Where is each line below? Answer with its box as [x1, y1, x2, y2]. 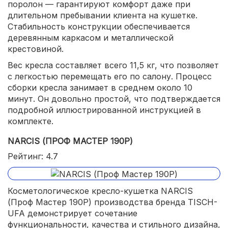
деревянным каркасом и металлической [8, 33, 174, 43]
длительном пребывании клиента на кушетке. [8, 10, 197, 21]
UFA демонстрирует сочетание [8, 208, 137, 218]
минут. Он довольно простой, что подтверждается [8, 94, 220, 104]
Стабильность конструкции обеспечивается [8, 21, 190, 32]
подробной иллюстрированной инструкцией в [8, 105, 201, 116]
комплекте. [8, 116, 53, 127]
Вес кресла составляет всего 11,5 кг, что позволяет [8, 60, 219, 71]
